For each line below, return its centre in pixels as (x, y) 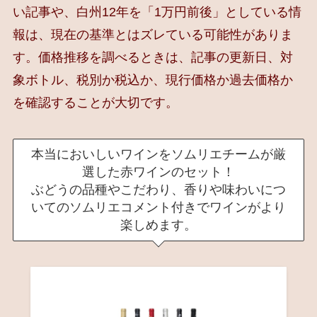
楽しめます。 (158, 225)
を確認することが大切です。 (95, 102)
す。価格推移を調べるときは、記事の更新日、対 (152, 57)
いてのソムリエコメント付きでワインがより (158, 208)
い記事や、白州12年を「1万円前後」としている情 (157, 12)
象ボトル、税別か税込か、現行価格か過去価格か (152, 80)
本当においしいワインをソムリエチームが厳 (158, 155)
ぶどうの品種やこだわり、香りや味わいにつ (158, 190)
